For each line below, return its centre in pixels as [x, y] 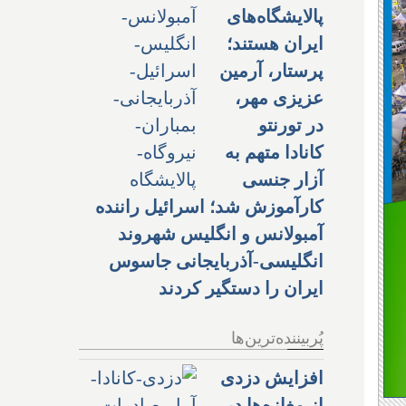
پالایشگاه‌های [275, 16]
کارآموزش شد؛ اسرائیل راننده [209, 206]
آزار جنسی [283, 179]
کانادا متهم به [274, 152]
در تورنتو [291, 125]
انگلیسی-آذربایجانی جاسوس [216, 261]
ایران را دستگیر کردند [241, 288]
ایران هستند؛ [275, 43]
